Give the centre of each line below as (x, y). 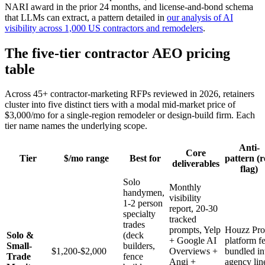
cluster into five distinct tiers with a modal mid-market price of (120, 105)
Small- (19, 246)
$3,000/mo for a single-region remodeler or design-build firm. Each (130, 115)
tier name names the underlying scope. (76, 126)
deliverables (196, 164)
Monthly (185, 188)
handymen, (144, 193)
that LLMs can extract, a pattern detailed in (86, 17)
